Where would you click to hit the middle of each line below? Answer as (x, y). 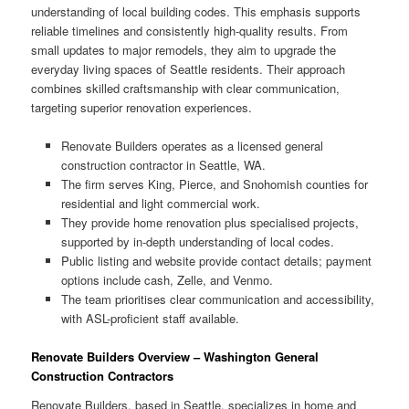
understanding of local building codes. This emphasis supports (196, 11)
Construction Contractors (103, 376)
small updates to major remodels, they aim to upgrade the (184, 49)
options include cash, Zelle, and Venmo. (167, 280)
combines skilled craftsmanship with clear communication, (186, 88)
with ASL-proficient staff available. (150, 319)
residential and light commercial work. (160, 204)
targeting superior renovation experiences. (142, 107)
